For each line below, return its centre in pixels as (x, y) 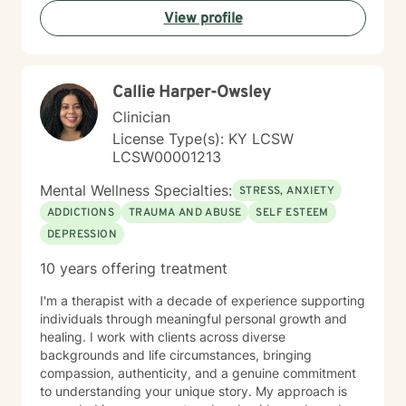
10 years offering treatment (134, 268)
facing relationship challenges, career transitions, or (192, 19)
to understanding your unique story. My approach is (148, 391)
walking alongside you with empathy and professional (198, 56)
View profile (203, 19)
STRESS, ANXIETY (287, 191)
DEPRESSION (82, 235)
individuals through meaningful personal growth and (193, 319)
